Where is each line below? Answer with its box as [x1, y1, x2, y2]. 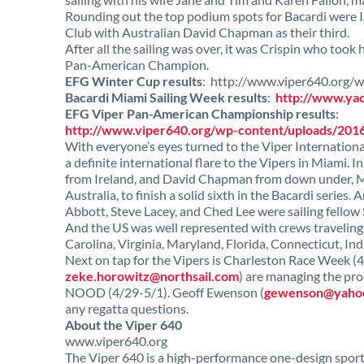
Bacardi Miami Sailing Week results [65, 89, 267, 105]
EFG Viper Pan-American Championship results [65, 106, 336, 121]
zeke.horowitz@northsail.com [65, 268, 239, 284]
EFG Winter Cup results [65, 73, 202, 89]
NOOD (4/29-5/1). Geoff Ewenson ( [65, 284, 264, 300]
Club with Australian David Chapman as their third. [65, 24, 349, 40]
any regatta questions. [65, 301, 188, 316]
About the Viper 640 [65, 317, 182, 332]
